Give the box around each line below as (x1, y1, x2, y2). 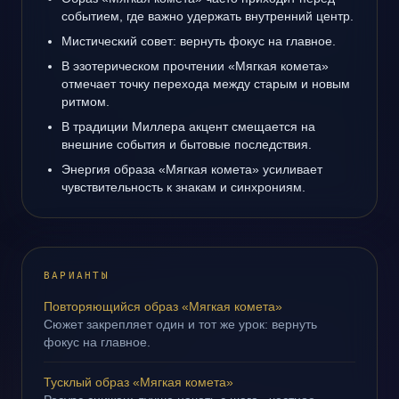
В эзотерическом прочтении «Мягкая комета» (61, 59, 329, 73)
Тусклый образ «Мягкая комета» (44, 375, 233, 389)
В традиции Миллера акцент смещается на (61, 119, 315, 134)
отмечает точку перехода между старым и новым (61, 77, 350, 91)
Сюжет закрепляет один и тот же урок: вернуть (44, 317, 317, 331)
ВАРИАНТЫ (44, 270, 110, 281)
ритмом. (61, 94, 110, 109)
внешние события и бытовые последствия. (61, 137, 312, 151)
